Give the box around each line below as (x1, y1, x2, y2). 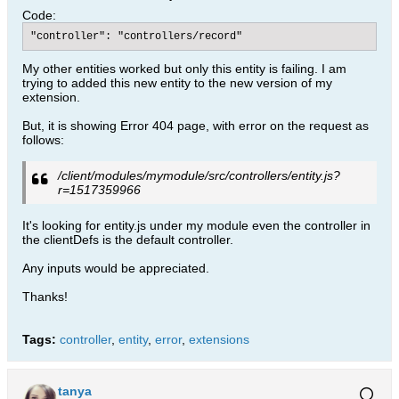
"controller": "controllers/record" (30, 30, 242, 43)
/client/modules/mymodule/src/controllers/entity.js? (58, 168, 340, 183)
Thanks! (22, 289, 68, 304)
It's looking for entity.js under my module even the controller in (22, 218, 370, 232)
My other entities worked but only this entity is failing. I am (22, 61, 346, 76)
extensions (189, 332, 249, 346)
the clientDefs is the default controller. (22, 232, 233, 247)
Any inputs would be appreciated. (22, 261, 209, 275)
